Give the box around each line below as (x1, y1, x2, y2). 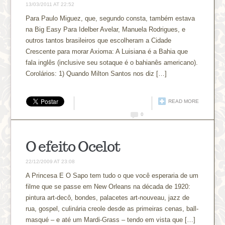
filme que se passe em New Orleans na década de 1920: (26, 182, 191, 190)
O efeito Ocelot (26, 137, 121, 156)
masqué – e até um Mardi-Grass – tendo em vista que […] (26, 215, 196, 223)
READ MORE (168, 98, 199, 104)
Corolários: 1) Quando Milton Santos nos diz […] (26, 69, 167, 77)
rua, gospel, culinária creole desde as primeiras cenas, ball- (26, 204, 199, 212)
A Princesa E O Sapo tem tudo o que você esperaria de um (26, 171, 199, 179)
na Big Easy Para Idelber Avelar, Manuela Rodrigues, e (26, 25, 186, 33)
